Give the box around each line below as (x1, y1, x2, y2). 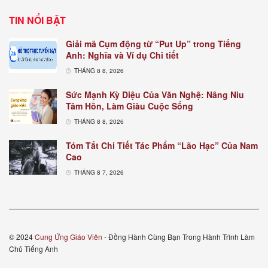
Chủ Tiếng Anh (9, 243, 58, 254)
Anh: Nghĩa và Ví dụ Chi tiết (66, 49, 179, 62)
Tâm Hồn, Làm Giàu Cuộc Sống (66, 100, 193, 112)
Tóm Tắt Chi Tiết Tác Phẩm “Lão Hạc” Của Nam (66, 139, 258, 152)
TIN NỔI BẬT (9, 13, 66, 28)
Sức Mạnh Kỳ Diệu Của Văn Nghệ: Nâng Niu (66, 89, 244, 101)
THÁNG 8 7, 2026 (72, 168, 124, 177)
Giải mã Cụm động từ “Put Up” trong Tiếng (66, 38, 241, 50)
